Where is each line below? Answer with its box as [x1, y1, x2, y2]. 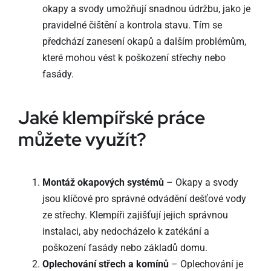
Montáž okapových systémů [42, 177, 164, 189]
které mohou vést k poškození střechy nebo [42, 52, 226, 64]
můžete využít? [18, 127, 146, 152]
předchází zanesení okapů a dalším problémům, [42, 36, 246, 48]
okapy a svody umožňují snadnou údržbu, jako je [42, 3, 250, 15]
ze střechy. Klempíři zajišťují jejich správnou [42, 209, 228, 221]
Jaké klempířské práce [18, 105, 205, 130]
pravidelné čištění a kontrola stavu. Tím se [42, 19, 222, 31]
